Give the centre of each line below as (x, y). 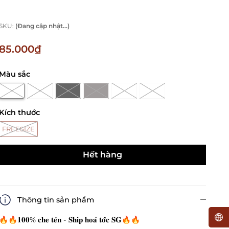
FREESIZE (19, 129)
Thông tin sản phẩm (56, 200)
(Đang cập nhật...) (43, 26)
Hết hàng (103, 155)
